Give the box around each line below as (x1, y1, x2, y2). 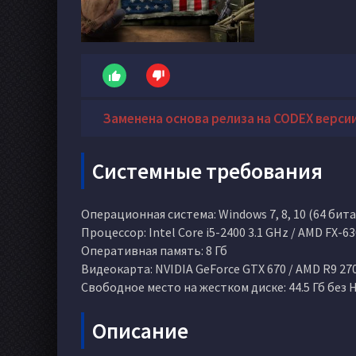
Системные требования (92, 157, 323, 184)
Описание (92, 317, 188, 344)
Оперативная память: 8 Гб (81, 242, 227, 258)
